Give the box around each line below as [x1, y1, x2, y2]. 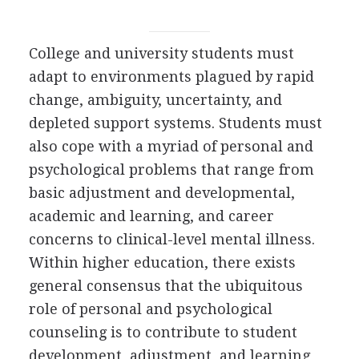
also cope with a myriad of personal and [28, 138, 313, 155]
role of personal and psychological [28, 301, 272, 317]
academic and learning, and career [28, 208, 274, 224]
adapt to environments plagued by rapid [28, 68, 314, 85]
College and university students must [28, 45, 294, 62]
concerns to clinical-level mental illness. [28, 231, 315, 248]
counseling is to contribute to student [28, 324, 297, 341]
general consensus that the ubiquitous [28, 277, 303, 294]
